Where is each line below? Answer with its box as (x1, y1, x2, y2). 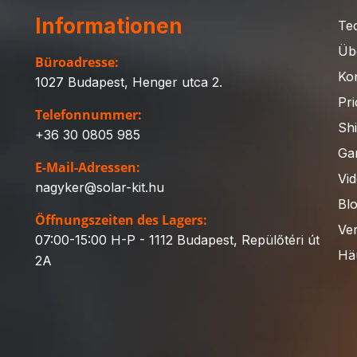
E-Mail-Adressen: (35, 158, 140, 176)
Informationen (35, 13, 182, 38)
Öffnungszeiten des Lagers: (35, 210, 207, 229)
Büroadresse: (35, 53, 119, 71)
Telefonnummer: (35, 105, 142, 124)
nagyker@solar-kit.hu (35, 178, 164, 195)
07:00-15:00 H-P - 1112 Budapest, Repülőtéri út (35, 231, 320, 248)
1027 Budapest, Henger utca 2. (35, 73, 222, 90)
